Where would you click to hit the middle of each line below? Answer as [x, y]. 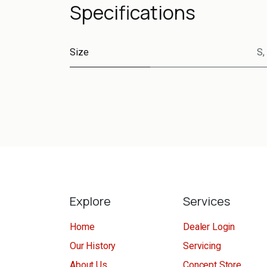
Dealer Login [209, 227]
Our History [93, 246]
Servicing [202, 246]
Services [207, 201]
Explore [90, 201]
